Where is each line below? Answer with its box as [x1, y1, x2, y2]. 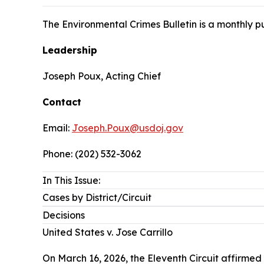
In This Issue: [42, 174, 100, 186]
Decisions [42, 209, 85, 221]
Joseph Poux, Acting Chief [42, 70, 161, 82]
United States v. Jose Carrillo [42, 226, 173, 238]
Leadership [42, 44, 97, 56]
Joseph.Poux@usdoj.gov [72, 122, 183, 134]
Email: [42, 122, 72, 134]
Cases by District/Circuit [42, 192, 151, 203]
